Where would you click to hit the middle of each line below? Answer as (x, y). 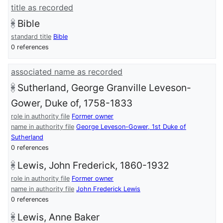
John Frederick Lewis (108, 189)
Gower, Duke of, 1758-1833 (72, 103)
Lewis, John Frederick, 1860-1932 (93, 166)
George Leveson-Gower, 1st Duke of (131, 127)
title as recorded (42, 8)
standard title (31, 37)
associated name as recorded (67, 72)
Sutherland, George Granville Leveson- (104, 88)
